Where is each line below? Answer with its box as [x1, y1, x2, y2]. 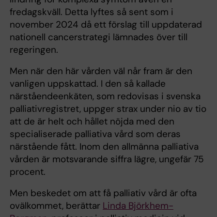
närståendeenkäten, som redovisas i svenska [10, 90, 201, 103]
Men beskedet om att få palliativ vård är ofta [10, 187, 197, 200]
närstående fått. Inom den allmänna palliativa [10, 140, 199, 153]
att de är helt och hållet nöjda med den [10, 115, 174, 128]
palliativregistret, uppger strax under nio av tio [10, 103, 206, 115]
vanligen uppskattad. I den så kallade [10, 77, 166, 90]
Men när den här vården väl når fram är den [10, 65, 192, 77]
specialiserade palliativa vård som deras [10, 128, 181, 140]
